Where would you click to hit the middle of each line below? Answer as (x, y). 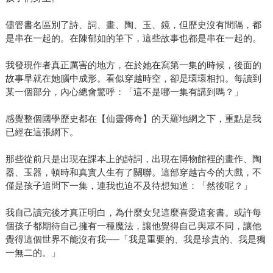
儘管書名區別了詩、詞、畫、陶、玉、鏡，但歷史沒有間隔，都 (133, 24)
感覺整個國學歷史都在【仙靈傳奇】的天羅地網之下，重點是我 (133, 118)
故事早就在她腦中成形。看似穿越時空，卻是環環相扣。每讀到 (133, 78)
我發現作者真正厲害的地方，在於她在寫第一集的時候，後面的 (133, 65)
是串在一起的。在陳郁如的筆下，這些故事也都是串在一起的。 (133, 38)
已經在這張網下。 (42, 132)
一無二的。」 (33, 252)
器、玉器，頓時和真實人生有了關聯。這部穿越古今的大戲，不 (133, 172)
